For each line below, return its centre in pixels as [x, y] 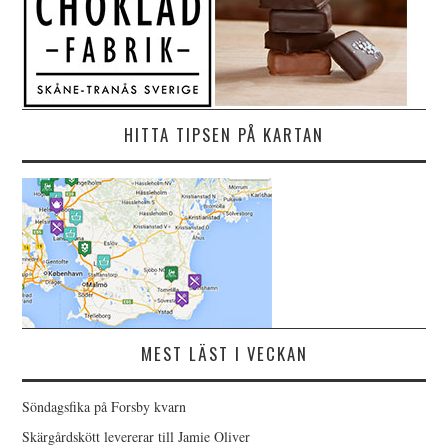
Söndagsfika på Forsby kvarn [104, 406]
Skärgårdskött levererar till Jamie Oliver [136, 436]
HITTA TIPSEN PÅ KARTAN [224, 134]
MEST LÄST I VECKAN [224, 353]
